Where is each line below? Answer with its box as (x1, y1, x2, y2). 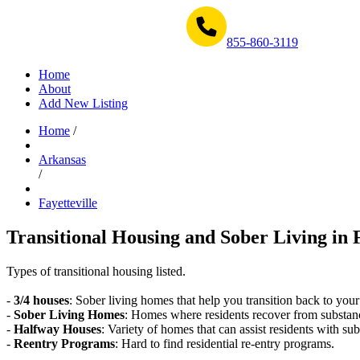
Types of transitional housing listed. (6, 264, 186, 279)
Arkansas (39, 153, 86, 167)
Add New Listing (39, 96, 128, 111)
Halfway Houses (14, 322, 101, 337)
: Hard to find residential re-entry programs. (115, 337, 334, 351)
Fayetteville (39, 196, 97, 211)
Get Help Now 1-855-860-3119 (6, 35, 183, 50)
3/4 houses (14, 293, 69, 308)
